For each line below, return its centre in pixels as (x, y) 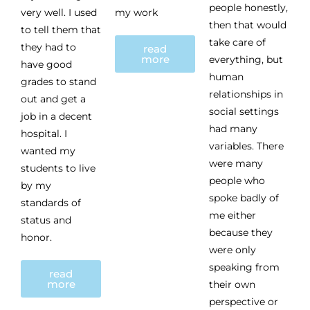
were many (236, 163)
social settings (244, 111)
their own (232, 284)
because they (241, 232)
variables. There (246, 146)
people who (237, 180)
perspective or (244, 301)
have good (46, 65)
